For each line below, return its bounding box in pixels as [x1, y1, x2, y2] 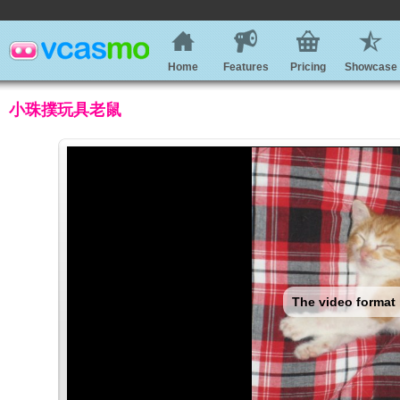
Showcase [344, 61, 397, 73]
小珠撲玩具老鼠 [9, 101, 121, 119]
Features [222, 61, 269, 73]
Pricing [290, 61, 326, 73]
